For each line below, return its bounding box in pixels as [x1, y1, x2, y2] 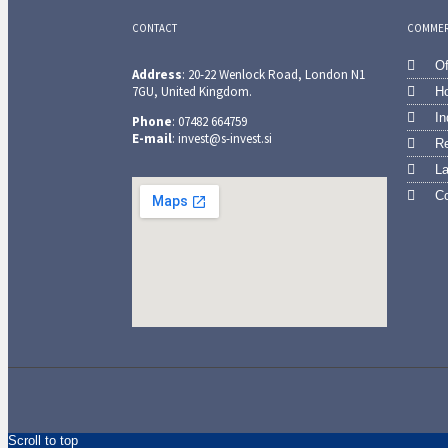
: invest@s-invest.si [172, 129, 272, 147]
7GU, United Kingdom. [132, 82, 252, 100]
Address [132, 65, 182, 83]
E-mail [132, 129, 172, 147]
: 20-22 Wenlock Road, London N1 [182, 65, 365, 83]
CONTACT [132, 20, 177, 35]
